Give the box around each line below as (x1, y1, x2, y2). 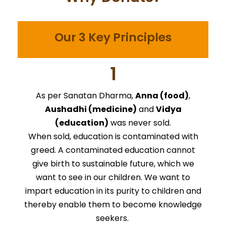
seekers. (95, 212, 131, 224)
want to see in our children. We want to (36, 171, 190, 183)
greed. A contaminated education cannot (31, 144, 195, 156)
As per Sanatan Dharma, (36, 89, 135, 101)
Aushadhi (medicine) (44, 103, 137, 115)
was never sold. (108, 117, 171, 129)
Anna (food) (135, 89, 189, 101)
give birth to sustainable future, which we (32, 157, 194, 169)
